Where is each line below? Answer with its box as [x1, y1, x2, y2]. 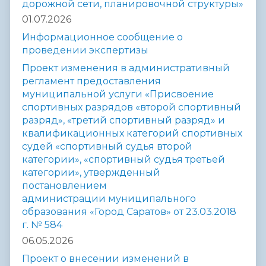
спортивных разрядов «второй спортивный [22, 102, 241, 113]
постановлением [22, 180, 107, 192]
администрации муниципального [22, 193, 196, 205]
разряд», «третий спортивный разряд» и [22, 115, 225, 126]
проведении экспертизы [22, 45, 148, 56]
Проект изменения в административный [22, 62, 230, 74]
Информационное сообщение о [22, 31, 183, 43]
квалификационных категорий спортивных [22, 128, 242, 140]
